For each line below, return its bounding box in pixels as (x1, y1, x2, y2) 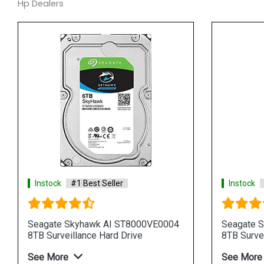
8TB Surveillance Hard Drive (28, 229, 143, 241)
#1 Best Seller (71, 178, 123, 188)
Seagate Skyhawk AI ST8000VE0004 (28, 218, 179, 230)
